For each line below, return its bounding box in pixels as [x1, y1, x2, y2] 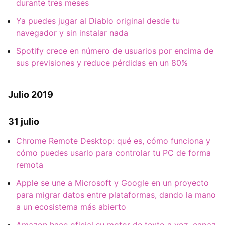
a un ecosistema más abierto [16, 201, 126, 212]
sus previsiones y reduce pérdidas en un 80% [16, 58, 188, 68]
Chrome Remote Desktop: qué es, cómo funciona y [16, 135, 210, 146]
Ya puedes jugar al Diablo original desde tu [16, 16, 180, 26]
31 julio [8, 116, 39, 127]
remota [16, 159, 43, 170]
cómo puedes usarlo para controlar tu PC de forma [16, 147, 211, 158]
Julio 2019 [8, 89, 53, 100]
